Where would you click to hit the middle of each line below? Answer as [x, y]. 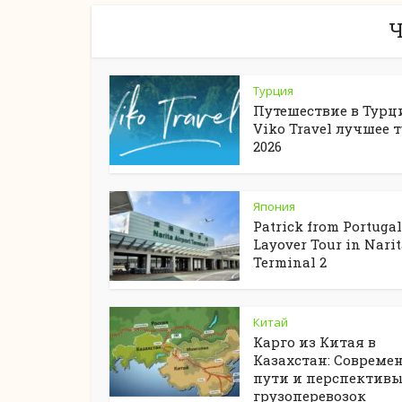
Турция [273, 91]
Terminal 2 [290, 262]
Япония [274, 206]
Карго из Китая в [315, 342]
